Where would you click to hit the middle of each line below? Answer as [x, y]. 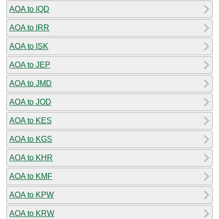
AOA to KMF [31, 176]
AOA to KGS [31, 139]
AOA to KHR [31, 157]
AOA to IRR [29, 27]
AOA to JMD [31, 83]
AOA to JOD [30, 102]
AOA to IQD [29, 9]
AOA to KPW [32, 195]
